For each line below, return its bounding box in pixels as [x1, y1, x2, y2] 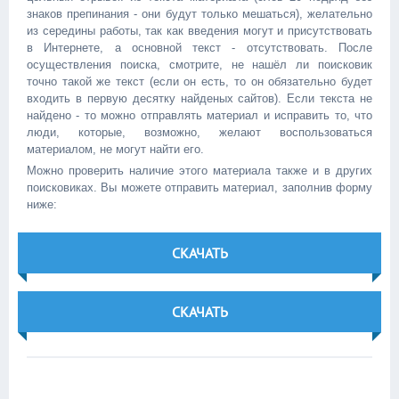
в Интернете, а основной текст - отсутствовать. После [27, 41, 372, 54]
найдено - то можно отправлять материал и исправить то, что [27, 109, 372, 122]
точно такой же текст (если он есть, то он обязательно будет [27, 75, 372, 88]
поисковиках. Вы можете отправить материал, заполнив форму [27, 181, 372, 194]
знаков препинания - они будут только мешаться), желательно [27, 7, 372, 20]
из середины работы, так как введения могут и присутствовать [27, 24, 372, 37]
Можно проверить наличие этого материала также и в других [27, 164, 372, 177]
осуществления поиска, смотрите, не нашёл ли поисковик [27, 58, 372, 71]
